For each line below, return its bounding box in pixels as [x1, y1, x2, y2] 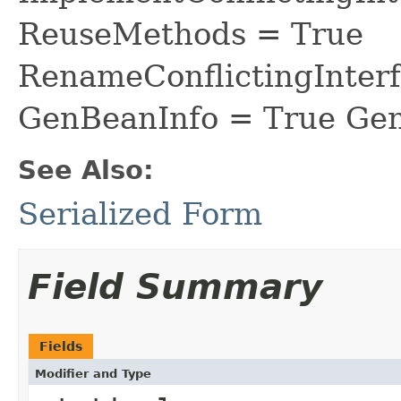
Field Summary [28, 266, 322, 307]
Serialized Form [18, 195, 262, 232]
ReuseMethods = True [18, 15, 363, 52]
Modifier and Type [35, 366, 151, 380]
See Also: [18, 154, 154, 185]
